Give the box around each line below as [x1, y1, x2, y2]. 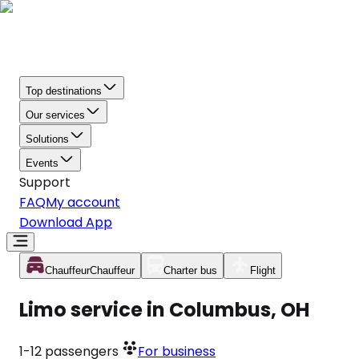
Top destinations [26, 85, 102, 97]
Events [26, 157, 58, 169]
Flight [250, 264, 276, 276]
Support [19, 173, 71, 192]
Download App [19, 213, 112, 232]
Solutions [26, 133, 69, 145]
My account [46, 193, 120, 212]
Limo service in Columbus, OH [19, 296, 309, 323]
